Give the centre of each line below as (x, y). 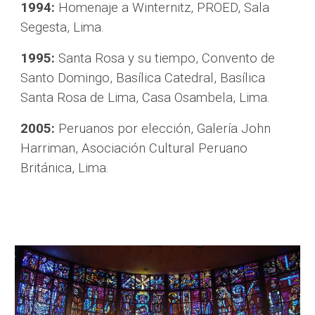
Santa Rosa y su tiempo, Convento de (165, 58)
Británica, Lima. (65, 168)
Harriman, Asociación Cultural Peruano (134, 148)
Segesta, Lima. (63, 27)
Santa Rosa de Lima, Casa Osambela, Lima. (146, 98)
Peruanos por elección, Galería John (163, 129)
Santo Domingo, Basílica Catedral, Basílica (143, 78)
